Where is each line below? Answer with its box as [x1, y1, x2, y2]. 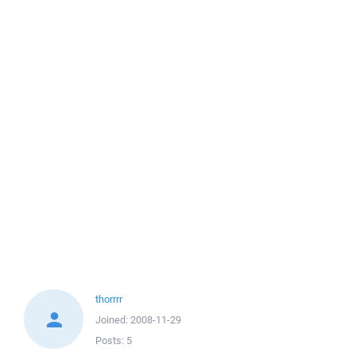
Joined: [95, 313, 130, 327]
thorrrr [95, 292, 122, 306]
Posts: [95, 334, 126, 347]
